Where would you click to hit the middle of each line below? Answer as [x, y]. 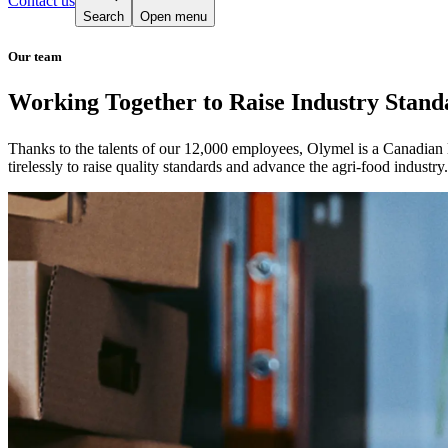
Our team [35, 56]
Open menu [173, 16]
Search [103, 16]
